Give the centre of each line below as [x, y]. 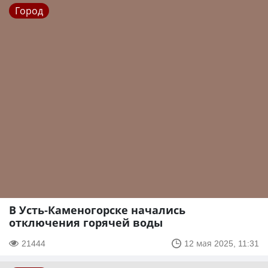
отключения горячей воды [86, 223]
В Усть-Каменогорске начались [97, 210]
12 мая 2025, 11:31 [222, 243]
